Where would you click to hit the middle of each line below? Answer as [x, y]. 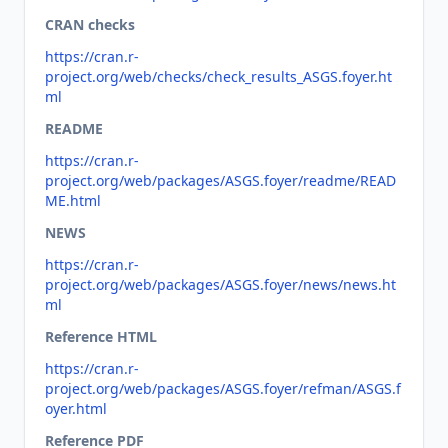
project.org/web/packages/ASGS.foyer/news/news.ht [220, 284]
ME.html [73, 200]
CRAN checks [90, 24]
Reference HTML [101, 336]
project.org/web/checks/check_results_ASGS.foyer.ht [218, 76]
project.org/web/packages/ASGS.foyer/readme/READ [220, 180]
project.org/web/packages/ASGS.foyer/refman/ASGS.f [223, 388]
